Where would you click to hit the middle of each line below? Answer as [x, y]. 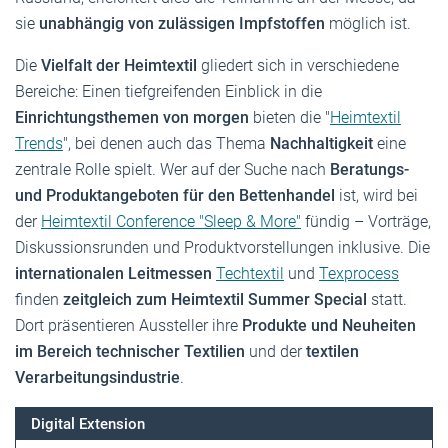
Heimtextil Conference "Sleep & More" [171, 222]
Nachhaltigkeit [321, 144]
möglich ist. [368, 24]
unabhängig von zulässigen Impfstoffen [182, 24]
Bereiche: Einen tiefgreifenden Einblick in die [168, 92]
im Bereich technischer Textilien [130, 352]
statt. [387, 300]
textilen [332, 352]
